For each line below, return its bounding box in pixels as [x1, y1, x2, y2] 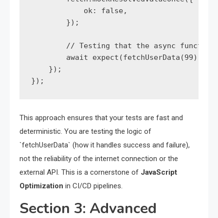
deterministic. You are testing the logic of [19, 127, 151, 136]
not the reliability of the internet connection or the [19, 154, 178, 163]
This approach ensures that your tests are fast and [19, 113, 183, 123]
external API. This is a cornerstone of [19, 168, 141, 177]
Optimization [19, 182, 63, 191]
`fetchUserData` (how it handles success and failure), [19, 141, 190, 150]
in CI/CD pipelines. [63, 182, 123, 191]
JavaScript [141, 168, 177, 177]
